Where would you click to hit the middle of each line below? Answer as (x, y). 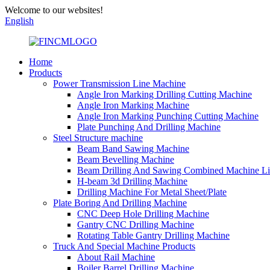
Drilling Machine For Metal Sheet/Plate (152, 192)
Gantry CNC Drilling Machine (136, 224)
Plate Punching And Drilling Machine (149, 127)
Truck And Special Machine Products (124, 246)
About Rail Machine (116, 257)
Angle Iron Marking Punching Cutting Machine (168, 116)
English (19, 21)
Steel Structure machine (98, 138)
